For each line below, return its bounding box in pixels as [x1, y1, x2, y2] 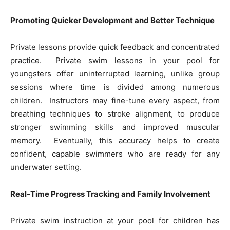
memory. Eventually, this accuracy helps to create [10, 136, 220, 146]
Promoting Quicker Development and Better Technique [10, 15, 215, 26]
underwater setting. [10, 162, 82, 172]
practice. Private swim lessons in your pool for [10, 55, 220, 66]
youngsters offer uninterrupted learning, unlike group [10, 69, 220, 79]
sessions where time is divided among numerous [10, 82, 220, 92]
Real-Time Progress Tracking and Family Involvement [10, 189, 210, 199]
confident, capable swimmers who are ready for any [10, 149, 220, 159]
